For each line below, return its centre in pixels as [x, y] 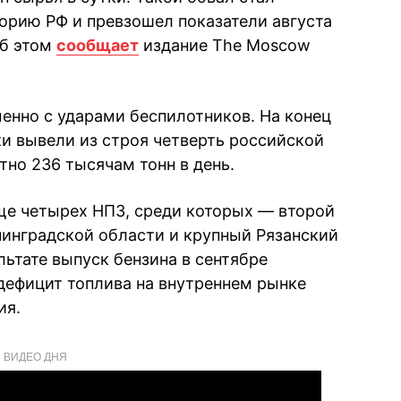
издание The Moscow [225, 45]
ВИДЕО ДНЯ [35, 356]
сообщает [98, 45]
